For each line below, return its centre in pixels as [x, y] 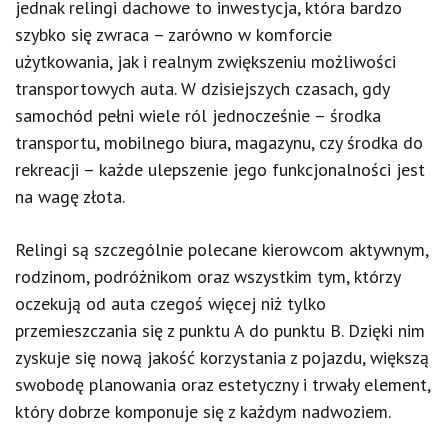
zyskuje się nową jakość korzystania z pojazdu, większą [222, 357]
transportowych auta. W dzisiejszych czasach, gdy [202, 88]
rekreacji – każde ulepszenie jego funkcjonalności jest [220, 169]
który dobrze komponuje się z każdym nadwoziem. [203, 411]
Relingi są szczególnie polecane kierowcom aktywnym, [221, 249]
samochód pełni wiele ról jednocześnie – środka [198, 115]
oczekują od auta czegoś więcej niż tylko [170, 303]
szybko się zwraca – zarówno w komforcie [173, 34]
